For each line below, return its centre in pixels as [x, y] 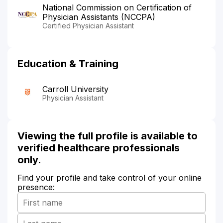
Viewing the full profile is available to [108, 136]
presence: [36, 187]
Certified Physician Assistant [88, 25]
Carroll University [75, 89]
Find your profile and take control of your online [110, 177]
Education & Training [68, 63]
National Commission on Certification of [117, 7]
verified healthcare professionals [99, 148]
